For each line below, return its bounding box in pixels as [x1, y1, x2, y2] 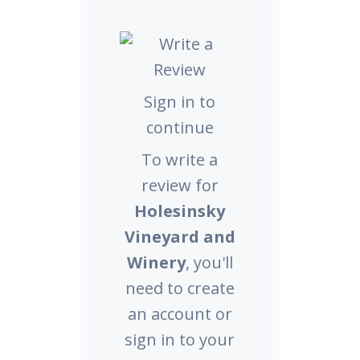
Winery [126, 252, 186, 273]
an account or [127, 303, 232, 325]
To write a [141, 149, 219, 170]
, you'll [185, 252, 233, 273]
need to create [125, 277, 235, 299]
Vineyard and [124, 226, 235, 247]
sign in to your [125, 329, 235, 350]
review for [141, 174, 219, 196]
